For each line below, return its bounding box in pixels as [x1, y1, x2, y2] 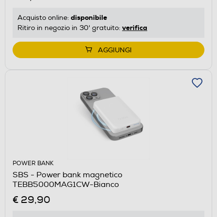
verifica [122, 23, 147, 32]
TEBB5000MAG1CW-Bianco [13, 179, 119, 189]
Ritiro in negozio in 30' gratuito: [17, 23, 122, 32]
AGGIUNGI [98, 46, 132, 54]
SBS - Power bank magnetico [13, 170, 123, 180]
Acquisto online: [17, 13, 71, 22]
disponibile [71, 13, 107, 22]
